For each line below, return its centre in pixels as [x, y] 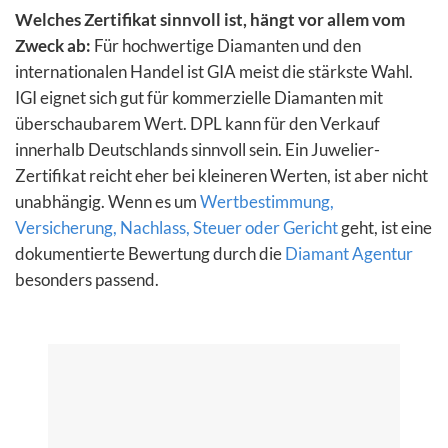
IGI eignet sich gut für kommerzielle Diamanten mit [199, 97]
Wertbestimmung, [267, 201]
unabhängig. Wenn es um [107, 201]
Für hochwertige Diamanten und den [226, 45]
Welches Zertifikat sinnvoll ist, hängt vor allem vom [210, 19]
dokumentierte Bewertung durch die [150, 253]
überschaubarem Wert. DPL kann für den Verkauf [197, 123]
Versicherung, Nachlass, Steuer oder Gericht [176, 227]
